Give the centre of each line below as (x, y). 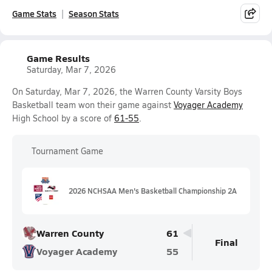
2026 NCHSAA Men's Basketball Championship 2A (153, 191)
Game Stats (34, 13)
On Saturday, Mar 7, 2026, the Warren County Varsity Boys (127, 91)
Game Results (58, 58)
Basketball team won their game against (93, 105)
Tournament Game (67, 151)
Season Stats (94, 13)
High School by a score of (63, 118)
